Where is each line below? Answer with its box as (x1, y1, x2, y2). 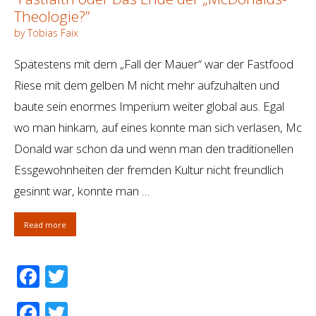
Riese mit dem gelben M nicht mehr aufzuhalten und (14, 77, 279, 94)
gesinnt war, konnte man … (14, 183, 150, 200)
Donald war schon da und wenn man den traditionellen (14, 140, 293, 157)
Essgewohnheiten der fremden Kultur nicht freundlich (14, 162, 284, 178)
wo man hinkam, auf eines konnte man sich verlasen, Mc (14, 119, 302, 136)
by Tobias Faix (14, 25, 78, 39)
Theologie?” (14, 6, 90, 26)
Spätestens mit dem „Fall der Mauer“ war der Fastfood (14, 56, 293, 73)
